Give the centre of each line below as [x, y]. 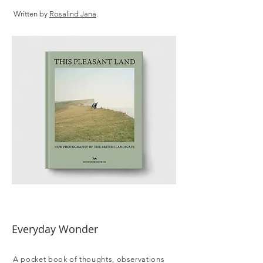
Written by [31, 14]
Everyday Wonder [55, 229]
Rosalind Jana [73, 14]
